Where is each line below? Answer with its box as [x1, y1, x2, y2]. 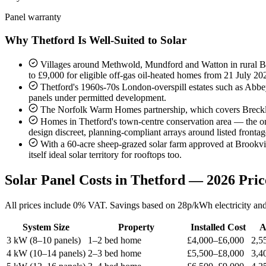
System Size [23, 221, 69, 232]
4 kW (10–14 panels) [7, 248, 85, 258]
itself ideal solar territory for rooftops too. [28, 149, 182, 160]
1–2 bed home [88, 235, 141, 245]
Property [118, 221, 154, 232]
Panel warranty [5, 12, 61, 23]
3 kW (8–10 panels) [7, 235, 81, 245]
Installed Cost [190, 221, 246, 232]
